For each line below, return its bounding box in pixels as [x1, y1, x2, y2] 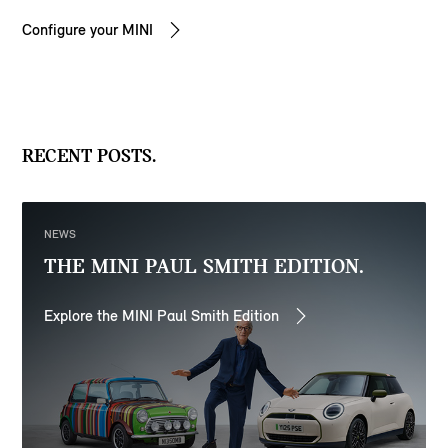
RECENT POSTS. [22, 143, 157, 167]
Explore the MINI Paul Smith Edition [44, 305, 280, 325]
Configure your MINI [22, 19, 154, 39]
